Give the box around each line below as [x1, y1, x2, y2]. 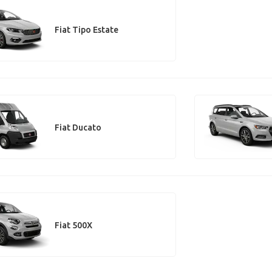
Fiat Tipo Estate [54, 24, 118, 35]
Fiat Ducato [54, 122, 101, 132]
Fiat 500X [54, 220, 92, 230]
